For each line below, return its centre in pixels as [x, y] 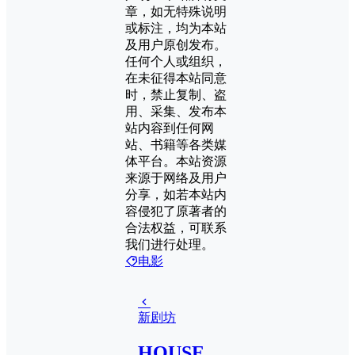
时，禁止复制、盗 [176, 95]
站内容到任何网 [170, 128]
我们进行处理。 [170, 245]
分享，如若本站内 [176, 195]
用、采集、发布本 [176, 112]
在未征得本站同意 [176, 78]
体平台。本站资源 [176, 162]
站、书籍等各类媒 [176, 145]
